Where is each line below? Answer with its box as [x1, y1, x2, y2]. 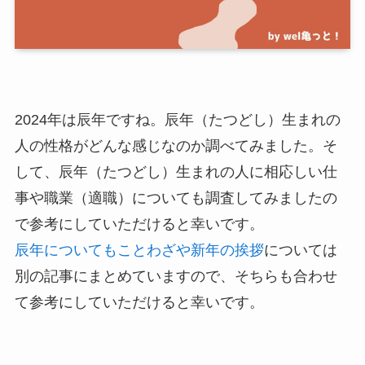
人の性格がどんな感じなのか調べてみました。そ [14, 138, 337, 155]
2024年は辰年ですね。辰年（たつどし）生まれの [14, 112, 341, 129]
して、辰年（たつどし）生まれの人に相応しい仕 [14, 164, 337, 181]
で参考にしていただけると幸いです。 [14, 216, 264, 233]
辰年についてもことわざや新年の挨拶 [14, 242, 264, 259]
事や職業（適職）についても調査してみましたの [14, 190, 337, 207]
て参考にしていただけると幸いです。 [14, 294, 264, 311]
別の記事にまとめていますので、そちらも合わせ [14, 268, 337, 285]
